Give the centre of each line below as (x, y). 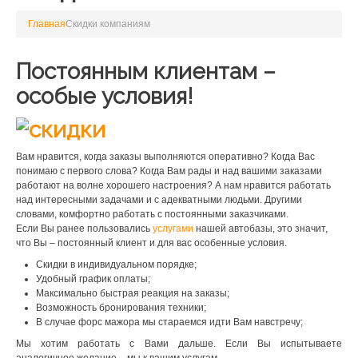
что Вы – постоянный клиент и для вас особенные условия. (151, 243)
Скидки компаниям (108, 24)
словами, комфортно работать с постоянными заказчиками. (152, 215)
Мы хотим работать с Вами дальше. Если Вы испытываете (179, 344)
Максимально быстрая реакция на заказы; (133, 294)
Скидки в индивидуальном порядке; (116, 265)
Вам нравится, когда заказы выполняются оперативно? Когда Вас (165, 157)
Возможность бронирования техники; (121, 308)
